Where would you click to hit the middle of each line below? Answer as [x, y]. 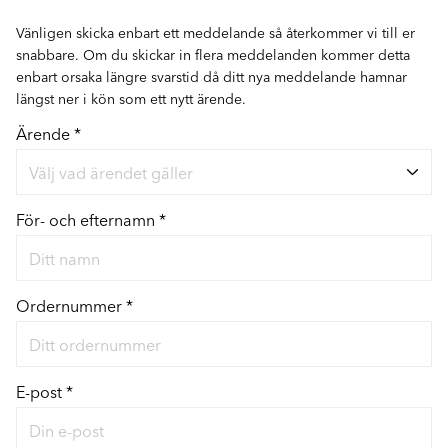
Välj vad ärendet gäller [111, 172]
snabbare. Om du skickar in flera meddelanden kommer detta [213, 54]
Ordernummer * [74, 305]
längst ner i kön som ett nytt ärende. [131, 98]
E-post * [44, 391]
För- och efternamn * [91, 219]
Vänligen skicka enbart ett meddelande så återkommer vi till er [215, 32]
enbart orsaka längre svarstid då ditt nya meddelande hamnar [211, 76]
